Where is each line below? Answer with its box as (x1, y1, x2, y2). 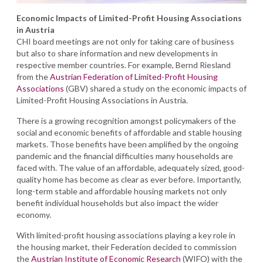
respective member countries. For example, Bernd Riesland (16, 60, 231, 70)
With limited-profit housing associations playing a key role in (16, 230, 235, 240)
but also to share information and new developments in (16, 48, 218, 58)
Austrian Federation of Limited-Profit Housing (50, 72, 218, 82)
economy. (16, 210, 51, 220)
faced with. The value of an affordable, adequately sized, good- (16, 163, 245, 173)
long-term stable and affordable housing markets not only (16, 186, 227, 196)
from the (16, 72, 50, 82)
